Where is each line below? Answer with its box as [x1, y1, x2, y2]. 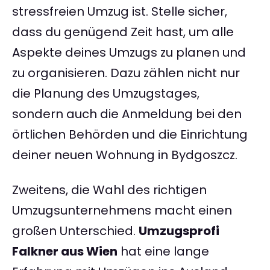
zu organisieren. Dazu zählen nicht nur [12, 64, 240, 82]
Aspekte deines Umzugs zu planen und [12, 44, 246, 61]
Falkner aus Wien [12, 243, 118, 260]
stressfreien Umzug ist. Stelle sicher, [12, 3, 227, 20]
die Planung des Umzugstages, [12, 85, 199, 102]
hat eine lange [118, 243, 209, 260]
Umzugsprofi [139, 222, 219, 240]
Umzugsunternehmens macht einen [12, 202, 232, 219]
